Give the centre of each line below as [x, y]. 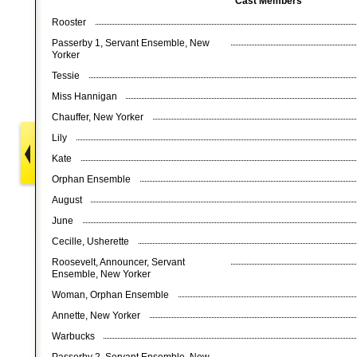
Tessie [68, 76]
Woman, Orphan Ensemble [113, 295]
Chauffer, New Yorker [100, 117]
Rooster [71, 22]
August [69, 200]
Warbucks [76, 336]
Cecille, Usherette [93, 241]
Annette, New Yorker [98, 316]
